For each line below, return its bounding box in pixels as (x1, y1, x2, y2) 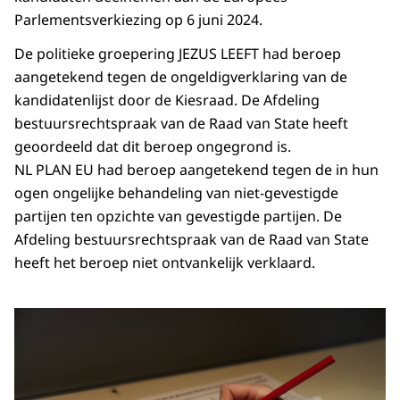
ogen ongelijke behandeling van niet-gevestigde (14, 183, 338, 204)
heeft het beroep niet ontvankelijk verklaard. (14, 253, 315, 273)
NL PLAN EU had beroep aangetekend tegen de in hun (14, 160, 379, 180)
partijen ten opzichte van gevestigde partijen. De (14, 206, 342, 227)
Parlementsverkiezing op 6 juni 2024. (14, 10, 262, 30)
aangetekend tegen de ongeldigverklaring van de (14, 67, 347, 87)
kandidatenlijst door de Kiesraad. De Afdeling (14, 90, 320, 111)
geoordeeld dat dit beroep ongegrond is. (14, 137, 291, 157)
